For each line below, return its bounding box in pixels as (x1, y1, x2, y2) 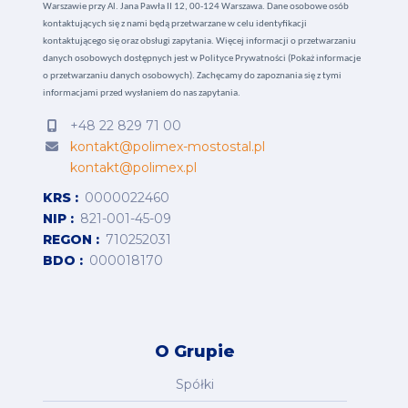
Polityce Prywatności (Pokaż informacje (199, 54, 362, 65)
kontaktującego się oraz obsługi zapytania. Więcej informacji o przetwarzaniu (43, 36, 357, 47)
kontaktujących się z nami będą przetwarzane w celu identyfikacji (43, 19, 308, 30)
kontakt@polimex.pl (70, 159, 198, 177)
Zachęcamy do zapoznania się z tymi (195, 71, 342, 82)
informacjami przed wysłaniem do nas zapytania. (43, 88, 241, 99)
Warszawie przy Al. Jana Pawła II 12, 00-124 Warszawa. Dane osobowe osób (43, 2, 350, 13)
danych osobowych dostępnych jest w (43, 54, 199, 65)
